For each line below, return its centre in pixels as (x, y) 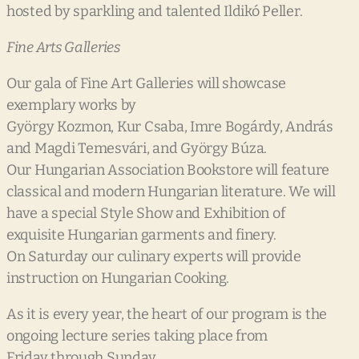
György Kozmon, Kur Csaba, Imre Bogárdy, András (170, 127)
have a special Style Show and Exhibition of (146, 214)
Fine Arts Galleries (65, 48)
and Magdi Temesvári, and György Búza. (137, 149)
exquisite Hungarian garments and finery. (142, 235)
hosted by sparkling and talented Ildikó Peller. (155, 12)
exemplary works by (72, 105)
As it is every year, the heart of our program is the (167, 315)
